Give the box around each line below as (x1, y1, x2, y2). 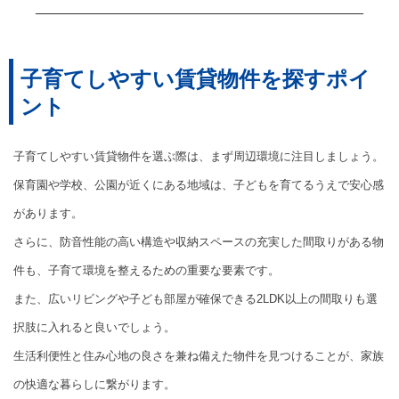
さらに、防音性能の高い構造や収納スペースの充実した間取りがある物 (13, 235, 384, 249)
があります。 (13, 207, 83, 221)
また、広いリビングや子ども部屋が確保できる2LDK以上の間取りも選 (13, 292, 378, 306)
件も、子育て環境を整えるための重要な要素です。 (13, 264, 280, 278)
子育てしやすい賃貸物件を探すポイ (20, 67, 370, 92)
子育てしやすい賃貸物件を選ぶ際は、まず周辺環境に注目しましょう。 (13, 150, 384, 164)
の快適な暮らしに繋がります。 (13, 378, 175, 392)
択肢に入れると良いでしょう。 (13, 321, 175, 335)
